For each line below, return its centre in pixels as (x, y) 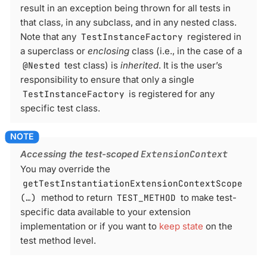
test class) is (91, 66)
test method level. (58, 241)
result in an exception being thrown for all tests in (125, 8)
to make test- (207, 198)
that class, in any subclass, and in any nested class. (128, 23)
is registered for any (171, 94)
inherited (140, 66)
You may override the (65, 169)
